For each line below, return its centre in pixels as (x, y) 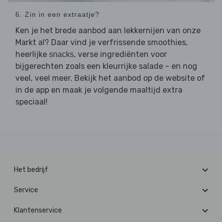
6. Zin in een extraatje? (57, 15)
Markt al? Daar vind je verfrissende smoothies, (102, 43)
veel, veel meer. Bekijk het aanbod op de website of (110, 78)
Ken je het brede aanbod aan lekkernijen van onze (108, 31)
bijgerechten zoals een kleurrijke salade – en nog (106, 66)
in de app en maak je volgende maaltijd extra (99, 90)
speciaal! (31, 102)
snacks (61, 55)
